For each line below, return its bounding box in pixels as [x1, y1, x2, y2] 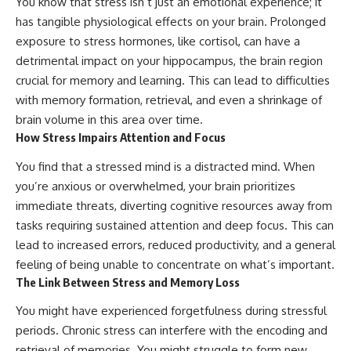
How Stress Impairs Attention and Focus [16, 130, 226, 145]
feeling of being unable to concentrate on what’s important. [16, 256, 335, 272]
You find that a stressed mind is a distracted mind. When [16, 158, 315, 174]
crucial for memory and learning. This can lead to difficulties [16, 73, 330, 89]
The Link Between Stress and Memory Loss [16, 274, 240, 289]
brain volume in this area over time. [16, 112, 203, 128]
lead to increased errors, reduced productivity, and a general [16, 237, 335, 252]
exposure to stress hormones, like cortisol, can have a [16, 34, 300, 49]
